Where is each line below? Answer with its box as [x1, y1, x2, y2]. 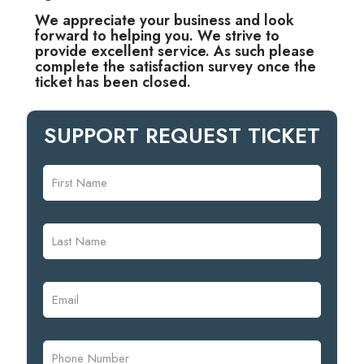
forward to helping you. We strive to [35, 24, 279, 46]
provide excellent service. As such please [35, 40, 314, 62]
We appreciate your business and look [35, 9, 294, 31]
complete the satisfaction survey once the [35, 55, 316, 77]
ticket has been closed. [35, 71, 191, 93]
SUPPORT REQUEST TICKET [44, 119, 320, 151]
